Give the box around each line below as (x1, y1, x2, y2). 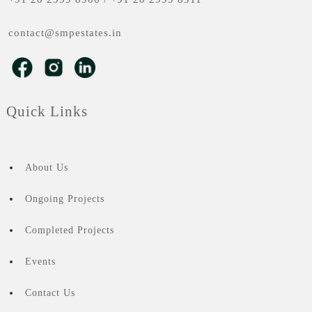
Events (24, 256, 56, 267)
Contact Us (24, 288, 75, 299)
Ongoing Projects (24, 194, 104, 205)
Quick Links (6, 103, 88, 120)
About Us (24, 162, 68, 173)
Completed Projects (24, 225, 114, 236)
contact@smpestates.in (8, 27, 122, 39)
